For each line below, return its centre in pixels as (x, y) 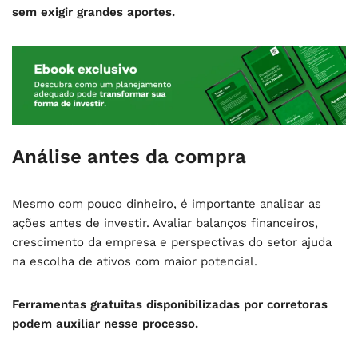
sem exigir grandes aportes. (93, 12)
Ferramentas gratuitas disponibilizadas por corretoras (170, 304)
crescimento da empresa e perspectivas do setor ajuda (172, 242)
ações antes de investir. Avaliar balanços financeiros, (165, 223)
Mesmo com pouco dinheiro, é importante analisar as (167, 203)
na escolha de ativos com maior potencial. (135, 261)
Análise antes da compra (129, 156)
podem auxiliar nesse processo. (105, 323)
